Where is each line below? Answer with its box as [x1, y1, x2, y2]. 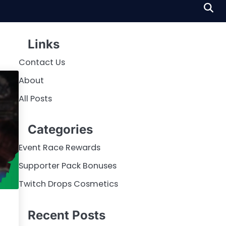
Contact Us [18, 56, 65, 68]
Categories [27, 122, 93, 137]
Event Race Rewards [18, 142, 100, 154]
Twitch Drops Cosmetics [18, 178, 118, 190]
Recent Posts [27, 207, 105, 222]
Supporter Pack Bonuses [18, 160, 117, 172]
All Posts [18, 92, 52, 104]
